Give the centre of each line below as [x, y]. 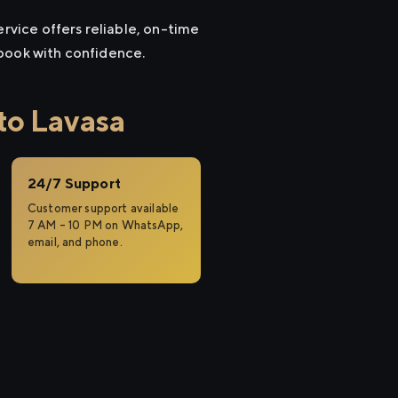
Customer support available [103, 208]
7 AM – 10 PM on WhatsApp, [106, 225]
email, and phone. [75, 242]
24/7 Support [74, 183]
